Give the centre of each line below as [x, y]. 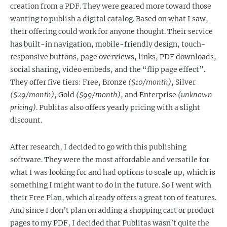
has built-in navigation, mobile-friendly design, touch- [108, 44]
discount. [26, 120]
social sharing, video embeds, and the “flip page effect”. [108, 69]
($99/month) [98, 95]
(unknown [195, 95]
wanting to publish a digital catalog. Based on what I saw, [109, 19]
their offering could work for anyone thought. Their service [111, 31]
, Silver [183, 82]
